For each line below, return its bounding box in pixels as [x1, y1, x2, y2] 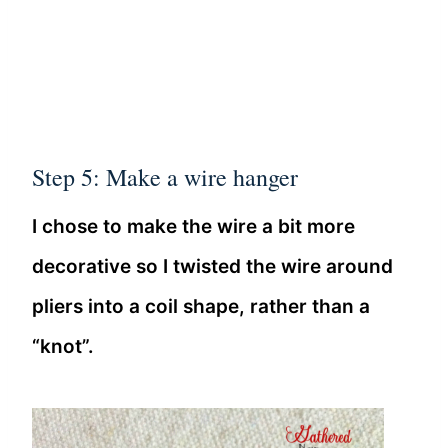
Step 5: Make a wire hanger [32, 160, 298, 193]
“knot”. [32, 334, 94, 358]
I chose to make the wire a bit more [32, 214, 355, 238]
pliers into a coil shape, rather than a [32, 294, 370, 318]
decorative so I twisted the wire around [32, 254, 393, 278]
